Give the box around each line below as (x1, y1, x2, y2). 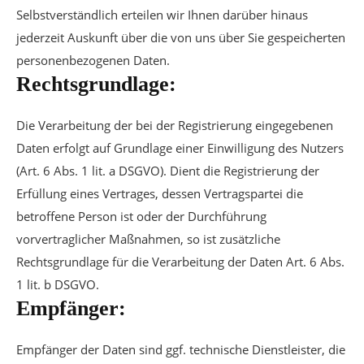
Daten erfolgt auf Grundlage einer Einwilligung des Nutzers (16, 140, 344, 156)
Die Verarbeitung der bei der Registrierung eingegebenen (16, 117, 333, 133)
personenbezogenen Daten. (16, 52, 170, 68)
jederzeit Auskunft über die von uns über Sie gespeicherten (16, 29, 345, 45)
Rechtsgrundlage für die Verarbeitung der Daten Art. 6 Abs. (16, 253, 344, 270)
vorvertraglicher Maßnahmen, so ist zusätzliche (16, 231, 280, 247)
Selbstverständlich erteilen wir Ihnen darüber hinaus (16, 6, 308, 23)
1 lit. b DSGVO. (16, 276, 99, 292)
